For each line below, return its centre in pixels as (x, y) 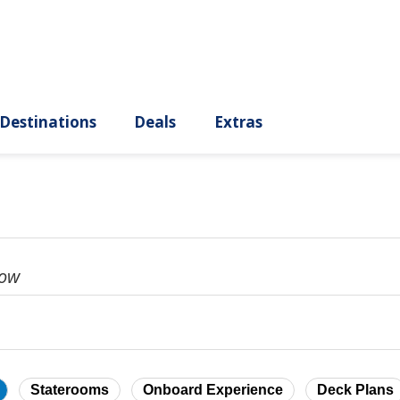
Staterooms (70, 390)
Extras (350, 143)
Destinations (126, 143)
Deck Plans (355, 390)
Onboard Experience (213, 390)
